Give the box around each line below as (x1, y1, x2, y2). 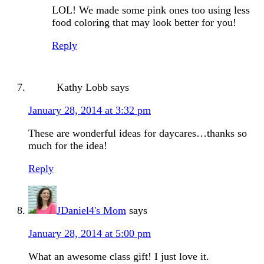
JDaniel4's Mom (57, 204, 126, 217)
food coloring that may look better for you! (52, 16, 236, 29)
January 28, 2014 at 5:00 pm (28, 227, 151, 240)
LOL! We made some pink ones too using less (52, 4, 250, 16)
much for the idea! (28, 140, 107, 152)
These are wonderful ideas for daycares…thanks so (28, 127, 247, 140)
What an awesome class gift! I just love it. (28, 250, 209, 263)
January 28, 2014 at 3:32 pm (28, 104, 151, 117)
